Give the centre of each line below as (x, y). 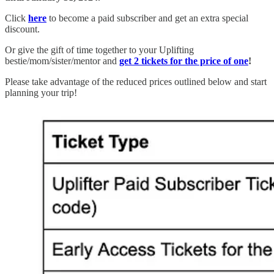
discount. (22, 29)
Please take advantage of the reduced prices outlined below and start (136, 81)
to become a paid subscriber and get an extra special (147, 18)
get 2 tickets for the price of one (184, 61)
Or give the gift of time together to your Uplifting (99, 50)
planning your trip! (41, 92)
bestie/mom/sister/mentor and (62, 61)
